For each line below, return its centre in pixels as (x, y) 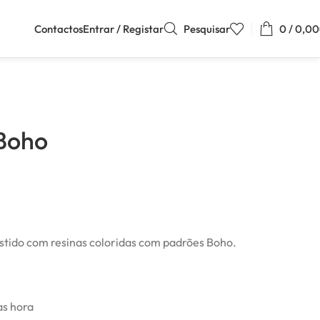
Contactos (59, 29)
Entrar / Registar (123, 29)
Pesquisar (207, 29)
